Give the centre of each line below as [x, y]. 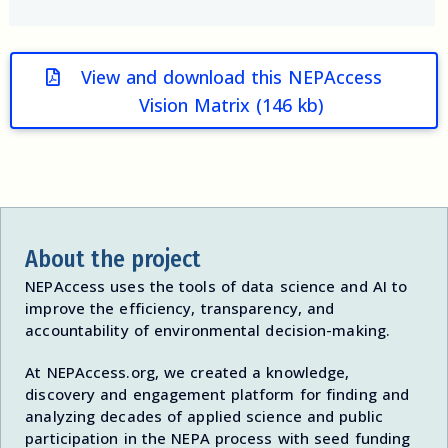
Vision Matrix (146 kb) [231, 104]
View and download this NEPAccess [231, 76]
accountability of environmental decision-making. [208, 330]
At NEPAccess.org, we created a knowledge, [187, 372]
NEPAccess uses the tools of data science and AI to [216, 286]
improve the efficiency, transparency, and [180, 308]
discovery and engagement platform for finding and [217, 394]
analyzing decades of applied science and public [204, 416]
